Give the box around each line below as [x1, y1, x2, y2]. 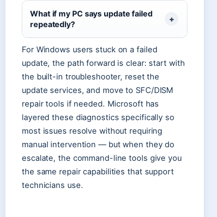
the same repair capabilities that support [22, 167, 174, 177]
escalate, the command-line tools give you [22, 153, 182, 163]
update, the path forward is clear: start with [22, 58, 185, 68]
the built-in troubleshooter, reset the [22, 72, 160, 82]
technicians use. [22, 180, 83, 190]
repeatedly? [30, 19, 75, 29]
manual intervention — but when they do [22, 139, 175, 150]
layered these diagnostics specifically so [22, 112, 174, 123]
